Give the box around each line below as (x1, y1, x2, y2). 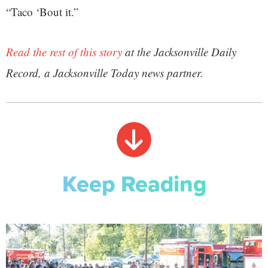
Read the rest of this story (6, 44, 122, 60)
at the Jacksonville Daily (122, 44, 236, 60)
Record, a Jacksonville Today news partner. (6, 65, 203, 81)
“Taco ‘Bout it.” (6, 4, 78, 20)
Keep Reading (62, 166, 206, 200)
